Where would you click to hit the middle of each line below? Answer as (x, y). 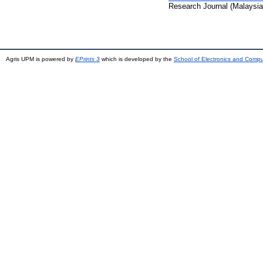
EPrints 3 (87, 59)
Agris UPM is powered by (41, 59)
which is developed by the (137, 59)
